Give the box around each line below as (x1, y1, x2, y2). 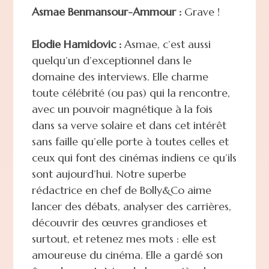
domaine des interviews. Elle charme (31, 69, 208, 83)
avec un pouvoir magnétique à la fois (31, 101, 213, 116)
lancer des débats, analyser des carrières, (31, 199, 231, 213)
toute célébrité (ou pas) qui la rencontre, (31, 85, 230, 100)
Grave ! (181, 4, 220, 19)
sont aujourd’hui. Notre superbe (31, 166, 186, 181)
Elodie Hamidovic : (31, 37, 121, 51)
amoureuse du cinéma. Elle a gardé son (31, 247, 223, 262)
